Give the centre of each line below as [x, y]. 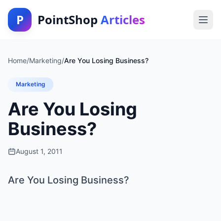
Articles [123, 19]
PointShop [69, 19]
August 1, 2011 [39, 151]
